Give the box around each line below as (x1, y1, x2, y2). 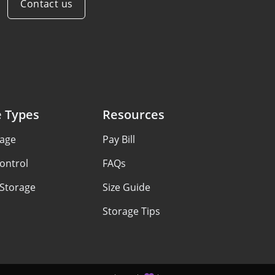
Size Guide (102, 180, 150, 194)
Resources (102, 106, 165, 123)
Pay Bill (102, 133, 135, 146)
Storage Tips (102, 204, 160, 218)
